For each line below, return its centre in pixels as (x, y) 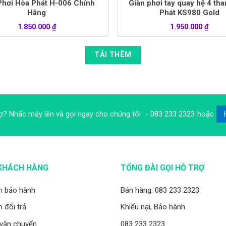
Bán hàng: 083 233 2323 (160, 190)
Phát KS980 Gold (189, 13)
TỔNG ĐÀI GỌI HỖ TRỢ (162, 167)
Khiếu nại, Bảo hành (153, 207)
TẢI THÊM (113, 55)
